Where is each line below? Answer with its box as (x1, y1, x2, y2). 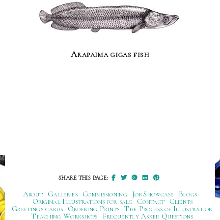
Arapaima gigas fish (71, 49, 149, 59)
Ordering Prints (67, 204, 120, 213)
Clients (169, 197, 193, 206)
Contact (137, 197, 165, 206)
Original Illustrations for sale (32, 197, 133, 206)
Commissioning (82, 190, 128, 198)
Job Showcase (132, 190, 174, 198)
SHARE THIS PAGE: (58, 174, 110, 181)
